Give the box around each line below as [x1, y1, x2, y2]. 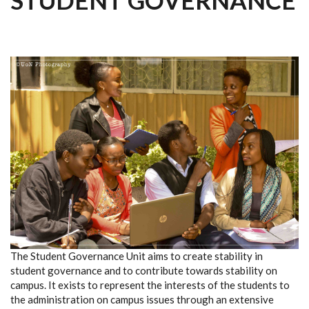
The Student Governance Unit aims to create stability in [10, 249, 263, 262]
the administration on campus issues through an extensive [10, 292, 274, 306]
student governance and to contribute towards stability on [10, 263, 277, 277]
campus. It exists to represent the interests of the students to [10, 278, 290, 291]
